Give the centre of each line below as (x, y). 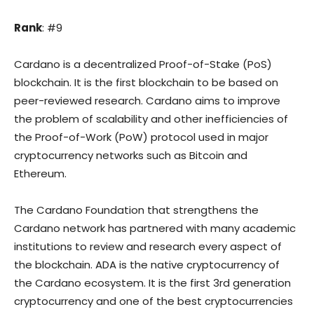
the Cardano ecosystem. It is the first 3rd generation (152, 283)
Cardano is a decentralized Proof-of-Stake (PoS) (143, 64)
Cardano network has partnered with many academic (155, 228)
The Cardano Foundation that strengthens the (136, 210)
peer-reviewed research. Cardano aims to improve (147, 101)
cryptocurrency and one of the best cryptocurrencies (153, 301)
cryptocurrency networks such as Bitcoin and (131, 156)
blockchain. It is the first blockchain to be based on (146, 83)
